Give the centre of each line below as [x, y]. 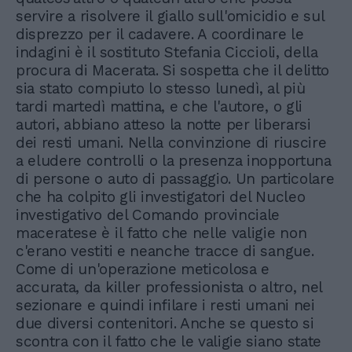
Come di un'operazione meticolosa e [143, 269]
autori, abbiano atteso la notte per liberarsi [163, 125]
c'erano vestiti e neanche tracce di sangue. [165, 251]
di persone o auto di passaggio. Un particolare [175, 179]
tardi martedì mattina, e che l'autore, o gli [159, 107]
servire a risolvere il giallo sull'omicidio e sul [170, 16]
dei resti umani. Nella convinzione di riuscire [171, 143]
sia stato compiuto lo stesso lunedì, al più [161, 89]
